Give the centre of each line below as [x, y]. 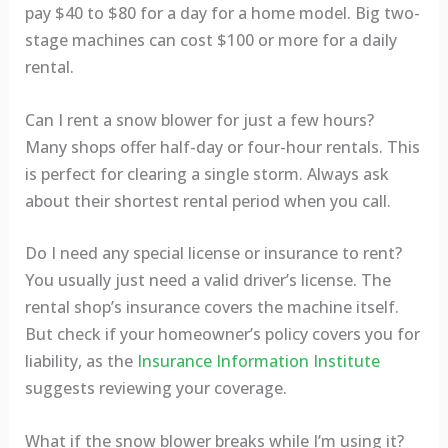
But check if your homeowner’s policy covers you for [222, 334]
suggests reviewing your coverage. [155, 388]
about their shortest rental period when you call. [207, 200]
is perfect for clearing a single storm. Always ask [206, 173]
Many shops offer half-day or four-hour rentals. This [222, 146]
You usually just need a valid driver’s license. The [207, 280]
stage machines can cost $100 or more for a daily [210, 40]
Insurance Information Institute [258, 361]
